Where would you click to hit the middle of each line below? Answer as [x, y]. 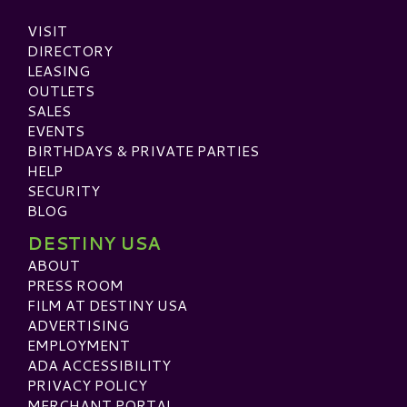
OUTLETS [61, 90]
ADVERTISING [78, 324]
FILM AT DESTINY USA [107, 304]
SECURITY [64, 190]
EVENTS [56, 130]
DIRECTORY [70, 50]
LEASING [59, 70]
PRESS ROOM [75, 284]
